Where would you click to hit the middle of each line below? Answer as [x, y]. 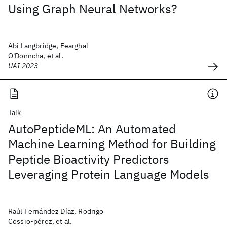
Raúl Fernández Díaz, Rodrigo [56, 211]
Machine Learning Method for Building [112, 144]
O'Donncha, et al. [36, 56]
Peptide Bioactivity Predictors [89, 159]
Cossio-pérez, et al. [40, 221]
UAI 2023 [23, 66]
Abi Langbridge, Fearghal [48, 46]
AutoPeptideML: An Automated [92, 129]
